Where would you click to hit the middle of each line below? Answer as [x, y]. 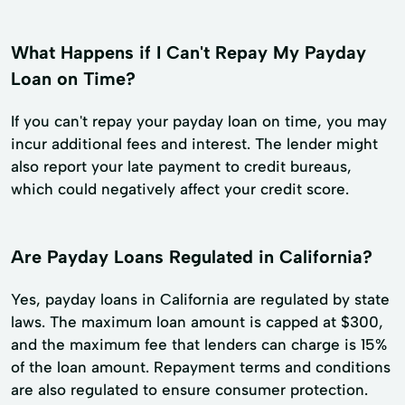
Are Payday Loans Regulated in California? [192, 256]
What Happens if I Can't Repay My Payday [188, 52]
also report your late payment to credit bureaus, [181, 166]
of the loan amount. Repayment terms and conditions [201, 367]
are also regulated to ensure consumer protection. [189, 389]
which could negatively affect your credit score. [180, 188]
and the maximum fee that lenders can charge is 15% [199, 344]
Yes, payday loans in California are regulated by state [200, 299]
